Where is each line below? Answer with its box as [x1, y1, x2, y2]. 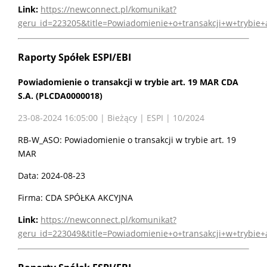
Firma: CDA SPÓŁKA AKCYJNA [18, 192, 133, 204]
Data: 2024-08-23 [18, 170, 85, 182]
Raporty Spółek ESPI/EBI [18, 50, 131, 64]
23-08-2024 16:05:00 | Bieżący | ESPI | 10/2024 [18, 112, 204, 124]
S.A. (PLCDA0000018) [18, 90, 103, 102]
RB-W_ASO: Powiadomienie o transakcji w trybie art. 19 [18, 134, 236, 146]
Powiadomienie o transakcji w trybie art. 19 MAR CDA [18, 76, 238, 88]
